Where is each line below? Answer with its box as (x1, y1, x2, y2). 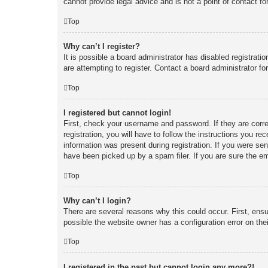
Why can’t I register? (63, 42, 140, 51)
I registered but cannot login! (63, 108, 171, 117)
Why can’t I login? (63, 196, 131, 205)
